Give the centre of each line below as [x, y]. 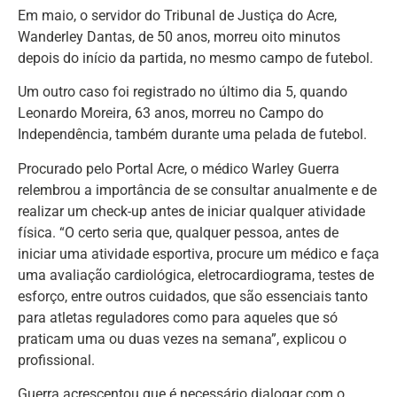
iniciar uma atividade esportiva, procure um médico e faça [198, 253]
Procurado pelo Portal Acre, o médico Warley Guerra [179, 168]
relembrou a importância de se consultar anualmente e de [197, 190]
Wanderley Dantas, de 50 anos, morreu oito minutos [179, 36]
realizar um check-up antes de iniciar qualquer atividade [191, 211]
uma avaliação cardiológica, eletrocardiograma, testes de [196, 275]
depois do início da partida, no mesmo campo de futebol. [195, 58]
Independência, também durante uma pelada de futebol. [192, 135]
